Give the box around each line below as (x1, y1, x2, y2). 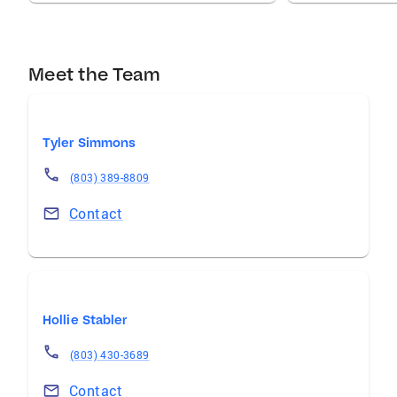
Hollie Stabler (43, 312, 128, 328)
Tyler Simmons (43, 135, 136, 151)
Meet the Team (28, 63, 161, 85)
